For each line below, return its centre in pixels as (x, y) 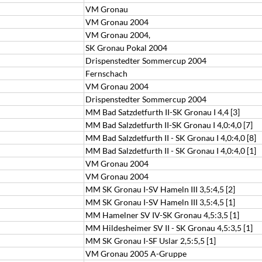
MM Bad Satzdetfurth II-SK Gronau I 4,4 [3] (163, 112)
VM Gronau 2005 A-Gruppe (136, 254)
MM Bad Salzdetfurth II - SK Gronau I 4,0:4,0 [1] (171, 151)
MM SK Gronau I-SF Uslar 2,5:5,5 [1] (151, 241)
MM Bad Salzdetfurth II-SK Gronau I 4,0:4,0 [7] (169, 125)
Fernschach (106, 73)
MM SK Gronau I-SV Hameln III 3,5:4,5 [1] (160, 202)
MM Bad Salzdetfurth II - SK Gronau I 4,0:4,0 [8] (171, 138)
